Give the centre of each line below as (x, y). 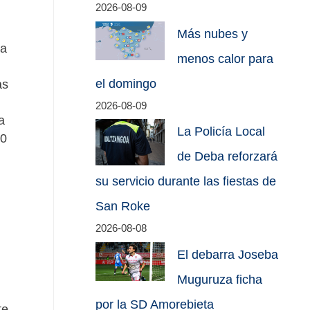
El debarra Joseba (228, 254)
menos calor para (226, 58)
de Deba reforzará (228, 157)
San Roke (123, 207)
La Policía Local (221, 132)
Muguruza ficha (220, 279)
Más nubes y (213, 34)
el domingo (126, 83)
